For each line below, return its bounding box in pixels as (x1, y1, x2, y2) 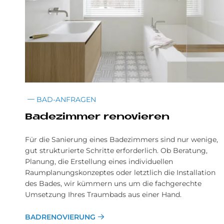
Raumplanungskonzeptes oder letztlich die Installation (25, 168, 215, 177)
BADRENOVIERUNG (25, 212, 95, 222)
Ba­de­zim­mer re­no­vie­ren (25, 112, 169, 122)
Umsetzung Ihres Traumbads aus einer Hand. (25, 190, 181, 199)
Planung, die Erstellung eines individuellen (25, 157, 173, 166)
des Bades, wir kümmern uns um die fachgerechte (25, 179, 201, 188)
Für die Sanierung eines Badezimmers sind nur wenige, (25, 135, 218, 144)
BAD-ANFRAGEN (34, 95, 96, 104)
